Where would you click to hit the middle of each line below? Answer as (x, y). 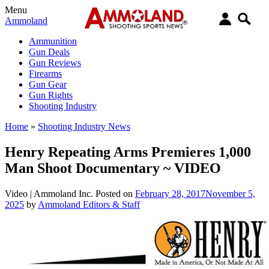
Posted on (115, 193)
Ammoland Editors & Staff (89, 204)
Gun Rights (51, 95)
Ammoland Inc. (63, 193)
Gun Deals (49, 52)
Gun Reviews (55, 63)
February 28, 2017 (170, 193)
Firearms (45, 74)
